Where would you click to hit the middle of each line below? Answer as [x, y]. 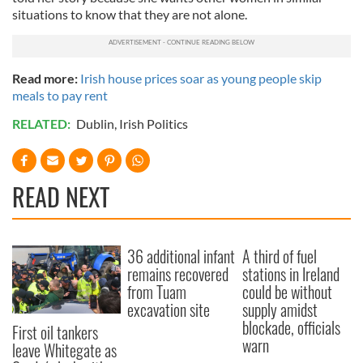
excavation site [169, 310]
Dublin [95, 124]
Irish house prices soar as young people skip [201, 79]
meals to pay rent [60, 96]
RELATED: [43, 124]
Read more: [46, 79]
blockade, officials [292, 328]
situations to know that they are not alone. [130, 15]
